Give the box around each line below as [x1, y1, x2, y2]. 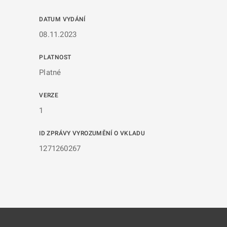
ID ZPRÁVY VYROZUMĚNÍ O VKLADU [39, 130, 145, 137]
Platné [39, 68, 61, 77]
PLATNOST [39, 54, 71, 61]
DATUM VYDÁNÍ [39, 16, 86, 23]
